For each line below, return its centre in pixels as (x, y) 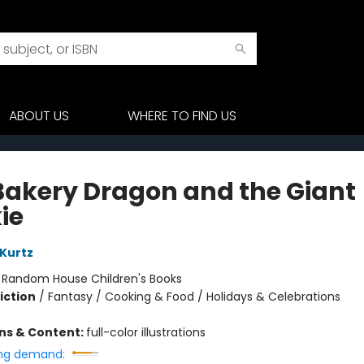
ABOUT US (39, 116)
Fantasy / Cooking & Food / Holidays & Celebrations (194, 297)
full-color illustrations (145, 332)
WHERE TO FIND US (182, 116)
